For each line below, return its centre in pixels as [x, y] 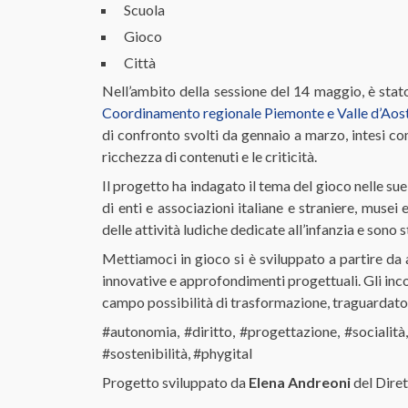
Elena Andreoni [300, 382]
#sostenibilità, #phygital [177, 353]
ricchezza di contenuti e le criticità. [209, 156]
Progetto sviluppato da [175, 382]
